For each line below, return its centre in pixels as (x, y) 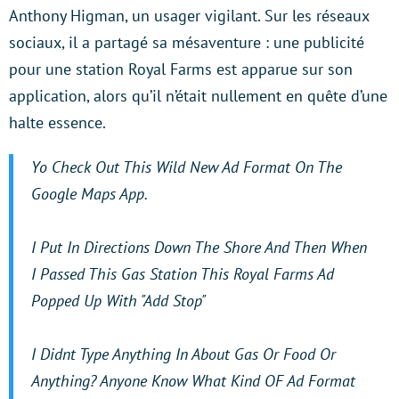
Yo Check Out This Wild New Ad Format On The (187, 167)
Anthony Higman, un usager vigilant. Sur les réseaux (189, 16)
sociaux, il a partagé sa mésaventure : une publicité (187, 43)
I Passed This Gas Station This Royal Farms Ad (183, 274)
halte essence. (57, 123)
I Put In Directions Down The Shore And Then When (199, 248)
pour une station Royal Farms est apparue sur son (181, 69)
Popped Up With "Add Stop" (118, 301)
